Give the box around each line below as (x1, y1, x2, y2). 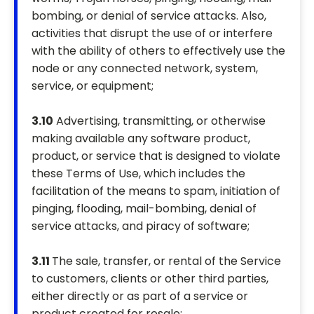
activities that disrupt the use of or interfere (32, 25, 273, 42)
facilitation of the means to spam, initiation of (32, 183, 280, 200)
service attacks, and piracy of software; (32, 218, 250, 235)
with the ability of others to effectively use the (32, 43, 285, 60)
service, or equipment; (32, 78, 153, 95)
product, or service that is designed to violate (32, 148, 280, 165)
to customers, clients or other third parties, (32, 271, 268, 287)
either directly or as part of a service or (32, 288, 248, 305)
